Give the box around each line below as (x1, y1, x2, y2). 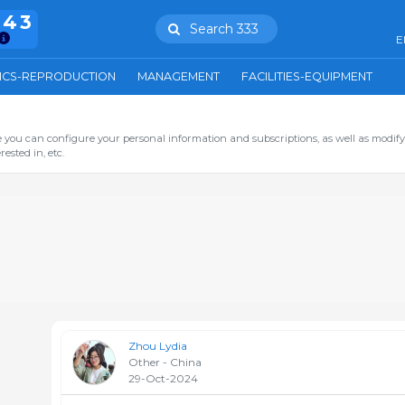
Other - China (128, 355, 202, 369)
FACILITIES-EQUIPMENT (241, 70, 372, 83)
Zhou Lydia (128, 339, 187, 353)
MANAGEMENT (137, 70, 220, 83)
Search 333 (189, 20, 259, 37)
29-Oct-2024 (128, 372, 198, 385)
